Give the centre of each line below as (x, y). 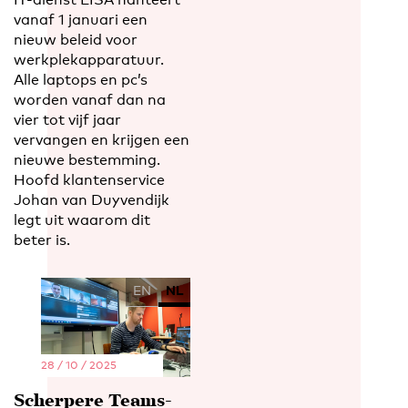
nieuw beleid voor (76, 39)
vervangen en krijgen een (102, 139)
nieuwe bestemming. (87, 159)
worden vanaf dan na (90, 99)
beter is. (42, 240)
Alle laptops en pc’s (81, 79)
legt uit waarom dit (82, 219)
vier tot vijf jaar (67, 119)
